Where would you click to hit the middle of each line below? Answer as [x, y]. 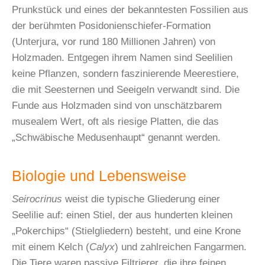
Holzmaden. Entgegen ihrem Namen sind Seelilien [122, 57]
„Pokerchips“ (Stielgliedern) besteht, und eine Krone [126, 231]
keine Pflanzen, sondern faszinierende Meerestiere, [125, 73]
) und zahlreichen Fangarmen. [181, 247]
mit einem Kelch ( [51, 247]
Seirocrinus [37, 199]
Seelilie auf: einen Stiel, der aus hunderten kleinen [122, 215]
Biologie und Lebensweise [99, 176]
